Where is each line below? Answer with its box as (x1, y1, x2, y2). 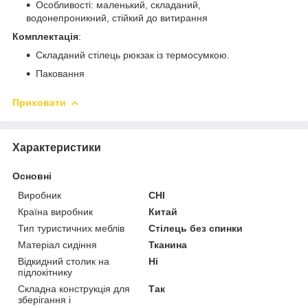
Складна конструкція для (18, 283, 130, 294)
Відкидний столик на (18, 255, 109, 267)
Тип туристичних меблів (18, 222, 124, 234)
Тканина (148, 239, 188, 250)
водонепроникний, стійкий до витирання (26, 12, 208, 23)
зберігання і (18, 294, 71, 305)
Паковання (36, 67, 85, 79)
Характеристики (12, 141, 101, 153)
